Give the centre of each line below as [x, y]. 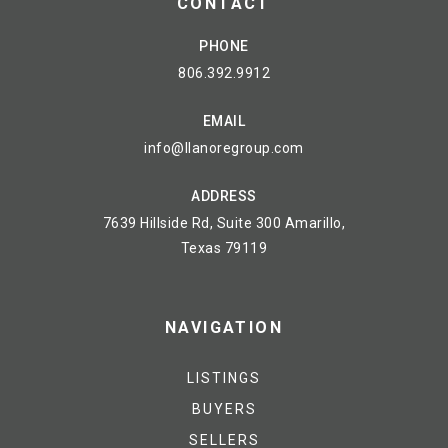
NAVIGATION [224, 327]
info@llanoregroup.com [224, 147]
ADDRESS [224, 195]
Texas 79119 [224, 247]
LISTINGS [224, 377]
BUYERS [224, 408]
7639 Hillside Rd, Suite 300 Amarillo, [224, 222]
